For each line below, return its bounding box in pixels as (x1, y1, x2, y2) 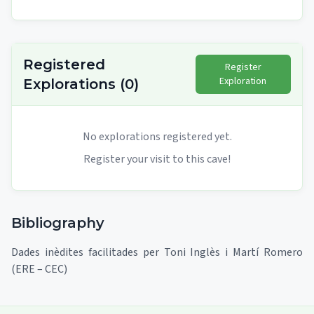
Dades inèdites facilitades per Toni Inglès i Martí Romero (11, 245, 303, 261)
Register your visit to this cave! (83, 151, 231, 168)
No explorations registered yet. (82, 129, 232, 145)
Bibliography (11, 214, 104, 232)
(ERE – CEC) (11, 261, 67, 278)
